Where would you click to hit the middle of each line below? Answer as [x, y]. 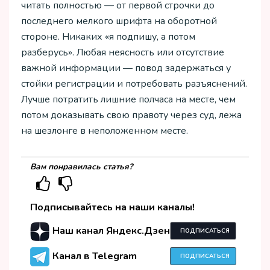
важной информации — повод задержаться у [126, 68]
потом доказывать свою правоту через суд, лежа [131, 115]
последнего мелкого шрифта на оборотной [119, 21]
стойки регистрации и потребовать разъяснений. [134, 84]
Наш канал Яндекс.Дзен [111, 231]
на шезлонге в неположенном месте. [105, 131]
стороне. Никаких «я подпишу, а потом [108, 37]
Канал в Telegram [95, 256]
